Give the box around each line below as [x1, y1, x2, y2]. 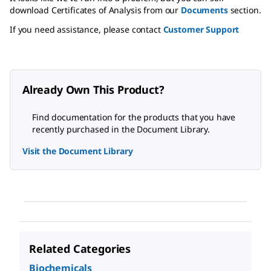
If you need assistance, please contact [10, 23, 163, 35]
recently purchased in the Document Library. [32, 123, 210, 135]
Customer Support [163, 23, 240, 35]
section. [227, 4, 261, 16]
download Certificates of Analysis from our [10, 4, 181, 16]
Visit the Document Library [22, 145, 133, 157]
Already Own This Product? [22, 82, 165, 97]
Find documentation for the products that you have [32, 111, 236, 123]
